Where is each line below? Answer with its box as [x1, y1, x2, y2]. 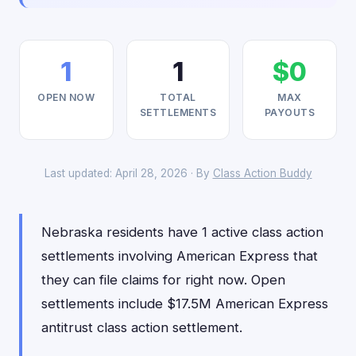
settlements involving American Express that [41, 248, 318, 264]
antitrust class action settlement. [41, 319, 242, 335]
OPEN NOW [37, 91, 95, 103]
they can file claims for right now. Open [41, 272, 285, 288]
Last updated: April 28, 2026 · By [44, 167, 213, 180]
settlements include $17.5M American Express [41, 296, 328, 311]
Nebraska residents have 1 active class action [41, 224, 323, 240]
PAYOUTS [264, 106, 315, 118]
